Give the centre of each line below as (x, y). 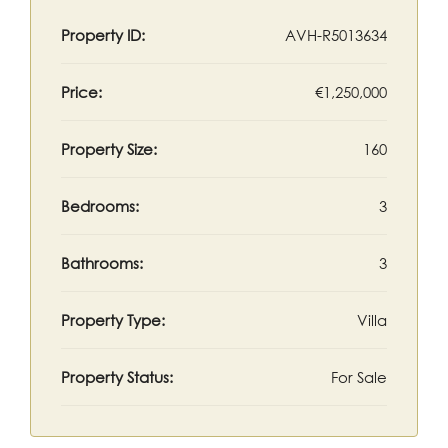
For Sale (359, 377)
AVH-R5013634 (336, 35)
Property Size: (109, 149)
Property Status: (117, 377)
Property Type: (113, 320)
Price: (81, 92)
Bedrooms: (100, 206)
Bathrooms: (102, 263)
